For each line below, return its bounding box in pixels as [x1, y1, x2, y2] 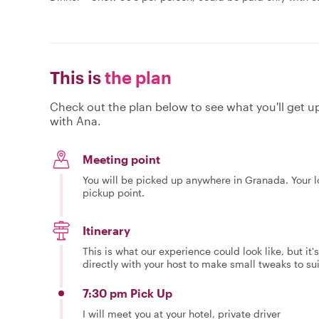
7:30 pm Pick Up [83, 286, 172, 300]
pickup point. [83, 186, 145, 199]
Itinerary [83, 223, 130, 237]
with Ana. [50, 113, 101, 127]
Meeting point [83, 152, 160, 166]
